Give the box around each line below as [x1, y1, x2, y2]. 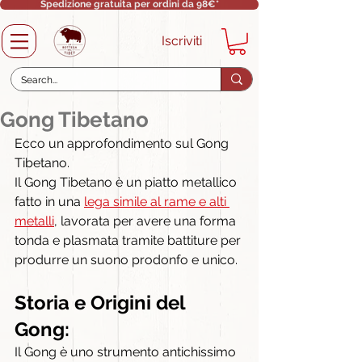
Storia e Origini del [15, 290, 190, 314]
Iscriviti [162, 32, 202, 48]
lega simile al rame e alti [84, 193, 229, 209]
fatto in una [15, 193, 84, 209]
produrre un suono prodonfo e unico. [15, 251, 238, 267]
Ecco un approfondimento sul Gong [15, 135, 232, 151]
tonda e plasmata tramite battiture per [15, 232, 244, 248]
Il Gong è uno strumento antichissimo [15, 343, 239, 360]
